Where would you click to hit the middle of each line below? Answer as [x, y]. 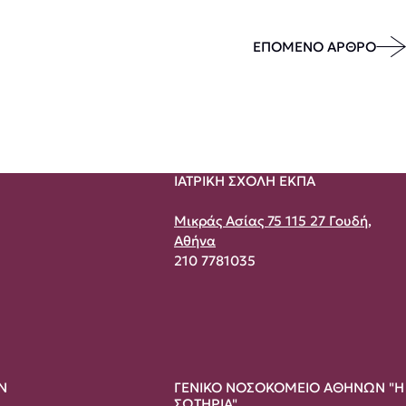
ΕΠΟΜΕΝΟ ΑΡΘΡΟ [314, 46]
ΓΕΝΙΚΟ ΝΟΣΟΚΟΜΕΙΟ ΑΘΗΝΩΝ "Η [289, 387]
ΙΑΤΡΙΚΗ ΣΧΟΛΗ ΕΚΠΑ [245, 181]
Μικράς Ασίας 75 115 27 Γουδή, [273, 221]
